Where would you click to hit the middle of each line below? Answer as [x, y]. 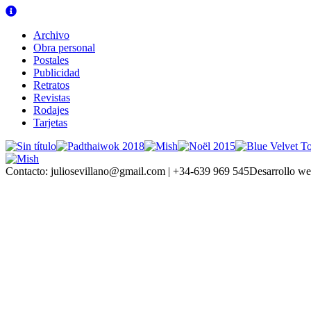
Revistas [52, 98]
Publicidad [57, 73]
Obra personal [64, 48]
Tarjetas [50, 123]
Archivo [51, 35]
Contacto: [27, 171]
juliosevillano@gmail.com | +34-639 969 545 [149, 171]
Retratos [51, 85]
